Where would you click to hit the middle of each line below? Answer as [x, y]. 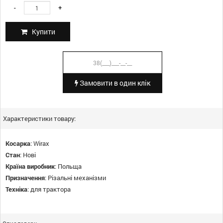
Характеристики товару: [39, 118]
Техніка [16, 189]
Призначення [25, 178]
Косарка [18, 143]
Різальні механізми [77, 178]
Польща [70, 166]
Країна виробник [30, 166]
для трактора [51, 189]
